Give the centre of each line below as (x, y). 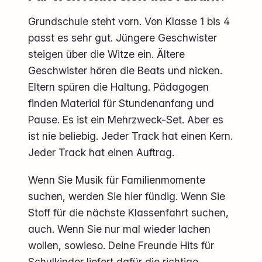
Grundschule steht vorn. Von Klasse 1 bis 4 (129, 21)
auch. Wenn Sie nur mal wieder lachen (119, 229)
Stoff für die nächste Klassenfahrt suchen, (128, 212)
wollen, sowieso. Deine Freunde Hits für (121, 245)
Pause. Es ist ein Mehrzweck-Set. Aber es (126, 119)
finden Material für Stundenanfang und (121, 103)
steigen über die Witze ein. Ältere (106, 54)
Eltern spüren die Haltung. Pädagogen (118, 87)
